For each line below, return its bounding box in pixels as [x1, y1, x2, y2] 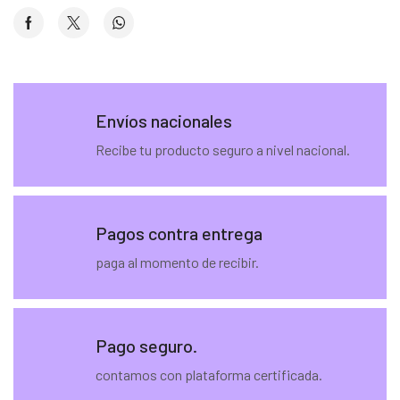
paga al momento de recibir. [96, 253, 260, 271]
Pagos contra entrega [96, 221, 263, 244]
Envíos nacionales [96, 109, 233, 131]
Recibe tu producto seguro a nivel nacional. [96, 140, 351, 158]
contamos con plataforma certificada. [96, 365, 323, 383]
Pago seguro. [96, 334, 198, 356]
